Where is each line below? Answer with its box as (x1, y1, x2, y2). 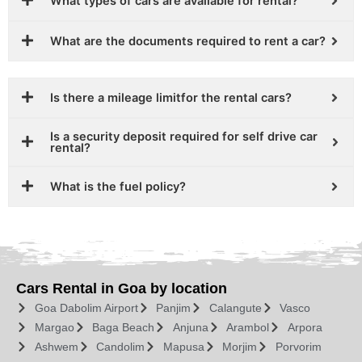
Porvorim (275, 339, 322, 353)
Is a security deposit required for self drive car (50, 128, 318, 144)
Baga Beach (92, 320, 154, 334)
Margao (34, 320, 74, 334)
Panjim (156, 301, 191, 314)
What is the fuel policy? (50, 179, 186, 194)
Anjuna (172, 320, 208, 334)
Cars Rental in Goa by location (16, 280, 227, 297)
